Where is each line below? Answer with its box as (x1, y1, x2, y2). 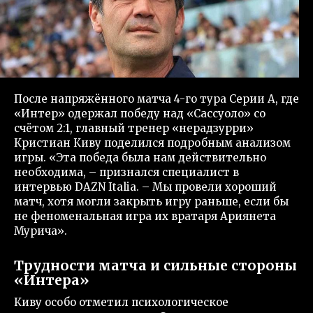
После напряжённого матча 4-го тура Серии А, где (14, 92, 299, 105)
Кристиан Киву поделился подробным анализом (14, 136, 291, 150)
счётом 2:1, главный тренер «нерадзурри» (14, 121, 254, 135)
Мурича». (14, 224, 67, 238)
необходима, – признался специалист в (14, 165, 239, 179)
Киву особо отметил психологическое (14, 295, 228, 309)
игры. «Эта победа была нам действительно (14, 150, 266, 164)
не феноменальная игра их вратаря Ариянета (14, 209, 276, 223)
